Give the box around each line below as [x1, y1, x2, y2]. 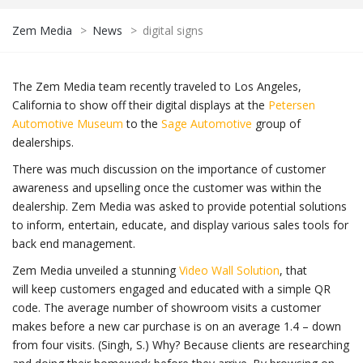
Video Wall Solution [179, 263, 280, 279]
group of [252, 116, 301, 132]
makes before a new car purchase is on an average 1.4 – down [12, 318, 341, 335]
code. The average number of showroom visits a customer [12, 300, 321, 316]
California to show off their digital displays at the [12, 97, 268, 113]
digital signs [143, 23, 203, 39]
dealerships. [12, 135, 74, 151]
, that [280, 263, 307, 279]
